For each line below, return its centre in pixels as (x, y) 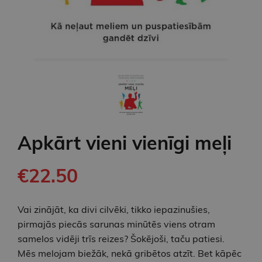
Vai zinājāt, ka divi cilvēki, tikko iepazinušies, (114, 209)
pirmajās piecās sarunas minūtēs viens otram (116, 224)
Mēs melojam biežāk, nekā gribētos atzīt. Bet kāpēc (130, 253)
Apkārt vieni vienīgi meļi (125, 142)
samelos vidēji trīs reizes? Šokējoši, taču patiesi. (121, 238)
